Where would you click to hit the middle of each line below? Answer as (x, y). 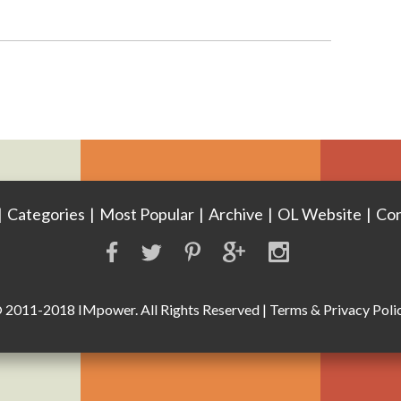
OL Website (320, 214)
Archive (236, 214)
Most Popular (147, 214)
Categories (46, 214)
